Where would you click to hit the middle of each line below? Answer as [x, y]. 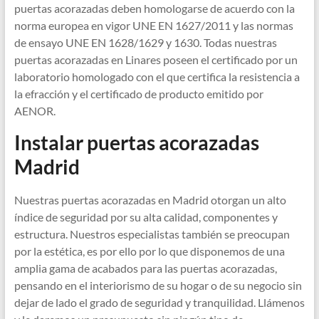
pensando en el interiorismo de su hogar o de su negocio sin [158, 286]
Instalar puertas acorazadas [136, 143]
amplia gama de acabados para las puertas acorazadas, [145, 268]
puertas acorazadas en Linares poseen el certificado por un [156, 60]
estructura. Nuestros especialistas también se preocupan [152, 234]
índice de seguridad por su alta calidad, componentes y [146, 217]
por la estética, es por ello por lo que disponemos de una [149, 251]
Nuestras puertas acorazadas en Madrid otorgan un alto [150, 200]
